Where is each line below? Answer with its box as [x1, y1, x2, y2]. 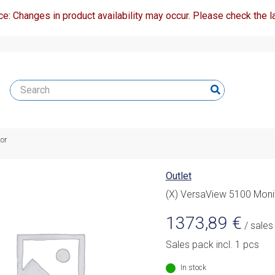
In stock [180, 263, 206, 273]
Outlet [165, 170, 192, 182]
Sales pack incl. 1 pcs [165, 239, 259, 251]
